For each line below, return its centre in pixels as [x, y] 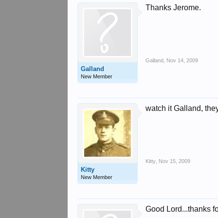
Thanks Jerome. [173, 8]
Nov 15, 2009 [175, 161]
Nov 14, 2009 [182, 60]
